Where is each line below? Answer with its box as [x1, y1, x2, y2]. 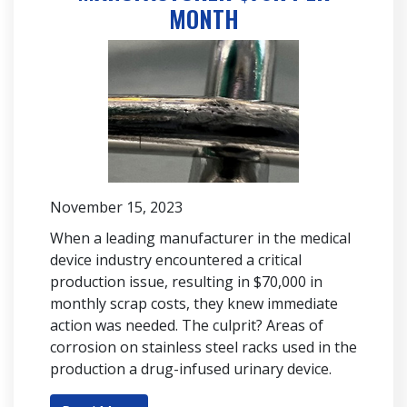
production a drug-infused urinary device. [50, 359, 332, 380]
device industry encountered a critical [50, 250, 302, 271]
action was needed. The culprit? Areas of [50, 315, 323, 336]
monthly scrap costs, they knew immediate [50, 293, 338, 314]
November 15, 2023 [50, 197, 183, 218]
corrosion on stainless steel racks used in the [50, 337, 357, 358]
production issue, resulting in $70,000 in [50, 272, 323, 293]
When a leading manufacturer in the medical [50, 228, 351, 249]
